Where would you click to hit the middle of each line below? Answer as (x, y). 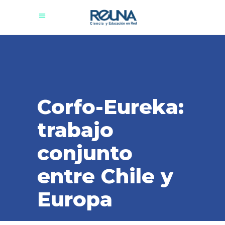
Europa (75, 199)
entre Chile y (105, 176)
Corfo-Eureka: (110, 107)
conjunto (85, 153)
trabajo (75, 130)
